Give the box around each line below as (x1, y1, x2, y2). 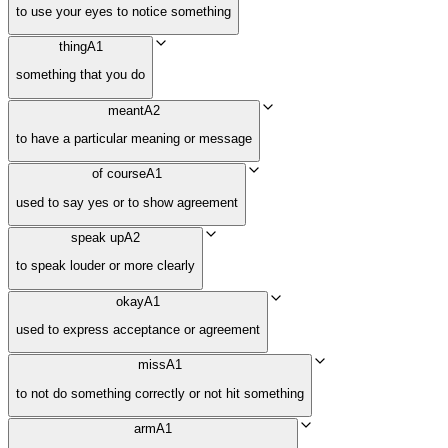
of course (92, 166, 146, 182)
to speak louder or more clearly (16, 258, 195, 274)
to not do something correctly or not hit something (16, 385, 304, 401)
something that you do (16, 67, 145, 83)
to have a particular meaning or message (16, 130, 252, 146)
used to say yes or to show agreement (16, 194, 238, 210)
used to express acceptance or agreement (16, 321, 260, 337)
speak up (71, 229, 124, 245)
